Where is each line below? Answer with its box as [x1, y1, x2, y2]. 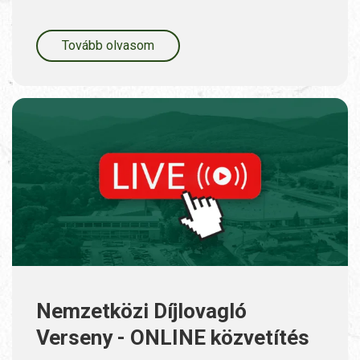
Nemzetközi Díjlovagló [36, 299, 247, 324]
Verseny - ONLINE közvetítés [36, 325, 309, 350]
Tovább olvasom [62, 38, 154, 54]
